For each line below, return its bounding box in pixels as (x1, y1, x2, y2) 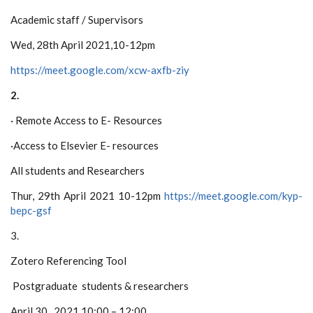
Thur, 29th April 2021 (10, 189, 115, 202)
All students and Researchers (10, 164, 145, 177)
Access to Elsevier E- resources (13, 139, 159, 152)
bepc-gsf (10, 204, 52, 217)
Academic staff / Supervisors (10, 13, 143, 26)
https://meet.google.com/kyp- (164, 189, 303, 202)
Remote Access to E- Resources (15, 114, 162, 126)
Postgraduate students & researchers (13, 279, 189, 292)
